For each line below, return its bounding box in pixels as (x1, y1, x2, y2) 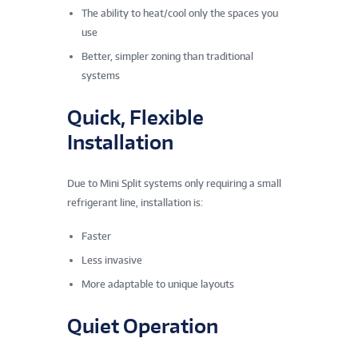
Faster (82, 230, 111, 243)
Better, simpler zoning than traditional (82, 50, 253, 63)
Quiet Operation (67, 313, 218, 339)
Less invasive (82, 254, 142, 267)
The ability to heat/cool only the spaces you (82, 7, 278, 20)
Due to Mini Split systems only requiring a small (67, 177, 281, 190)
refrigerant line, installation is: (67, 197, 203, 209)
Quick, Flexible (67, 105, 204, 130)
